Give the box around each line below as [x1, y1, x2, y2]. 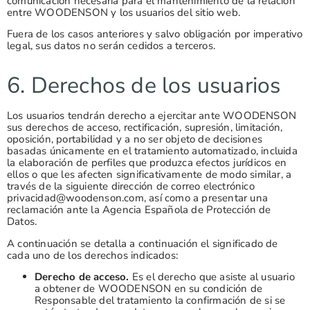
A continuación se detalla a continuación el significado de [7, 236, 278, 250]
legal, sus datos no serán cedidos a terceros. [7, 39, 215, 53]
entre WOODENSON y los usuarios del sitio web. [7, 5, 241, 19]
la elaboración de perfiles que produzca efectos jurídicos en [7, 156, 287, 170]
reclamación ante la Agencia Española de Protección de [7, 203, 271, 217]
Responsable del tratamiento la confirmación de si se [35, 293, 286, 307]
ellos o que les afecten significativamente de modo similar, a [7, 167, 292, 182]
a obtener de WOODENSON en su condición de [35, 281, 263, 295]
